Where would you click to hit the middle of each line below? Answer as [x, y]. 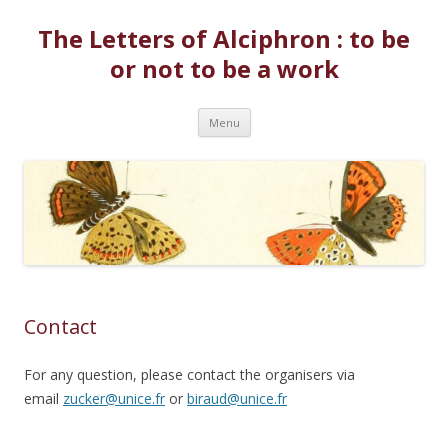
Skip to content [299, 114]
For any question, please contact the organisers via [189, 375]
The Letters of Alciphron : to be [224, 38]
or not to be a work [224, 68]
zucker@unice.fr [114, 399]
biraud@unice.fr [237, 399]
